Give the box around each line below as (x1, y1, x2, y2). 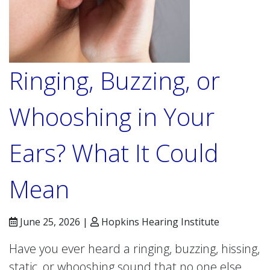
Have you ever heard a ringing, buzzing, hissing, (9, 240, 260, 257)
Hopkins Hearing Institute (99, 215, 219, 228)
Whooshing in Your (9, 100, 215, 133)
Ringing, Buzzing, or (9, 64, 220, 97)
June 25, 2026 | (17, 215, 90, 228)
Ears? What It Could (9, 136, 219, 169)
